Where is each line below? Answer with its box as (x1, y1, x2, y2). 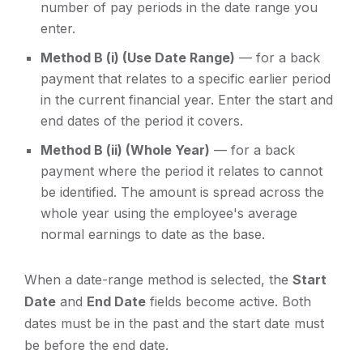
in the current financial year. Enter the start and (41, 92, 333, 109)
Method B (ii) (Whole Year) (41, 142, 210, 159)
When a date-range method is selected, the (24, 271, 293, 288)
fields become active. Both (146, 293, 311, 310)
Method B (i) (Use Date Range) (41, 49, 235, 66)
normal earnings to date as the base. (41, 226, 265, 243)
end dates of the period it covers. (41, 113, 243, 130)
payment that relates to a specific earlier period (41, 70, 331, 88)
